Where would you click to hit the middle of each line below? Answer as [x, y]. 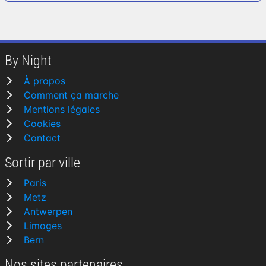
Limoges [43, 226]
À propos [45, 81]
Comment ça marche [71, 95]
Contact [42, 138]
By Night [28, 61]
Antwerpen [48, 211]
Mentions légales [62, 109]
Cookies [42, 123]
